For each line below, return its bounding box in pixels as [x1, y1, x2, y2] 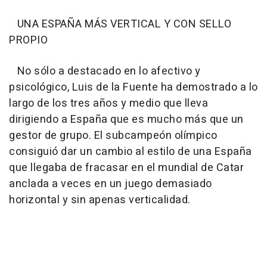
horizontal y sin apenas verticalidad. [9, 192, 191, 209]
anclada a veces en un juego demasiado [9, 176, 212, 193]
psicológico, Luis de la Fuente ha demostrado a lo [9, 79, 258, 96]
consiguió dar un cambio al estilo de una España [9, 144, 252, 160]
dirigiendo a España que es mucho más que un [9, 111, 244, 128]
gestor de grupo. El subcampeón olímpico [9, 128, 218, 144]
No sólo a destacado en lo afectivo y [9, 63, 201, 80]
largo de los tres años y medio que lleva [9, 95, 208, 112]
